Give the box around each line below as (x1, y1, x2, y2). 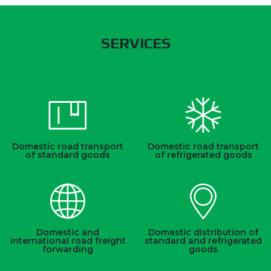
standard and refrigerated (145, 235, 262, 246)
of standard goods (25, 149, 110, 160)
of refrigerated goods (154, 149, 252, 160)
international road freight (10, 235, 126, 246)
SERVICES (100, 34, 171, 52)
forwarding (42, 244, 93, 255)
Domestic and (36, 227, 99, 238)
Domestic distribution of (148, 227, 258, 238)
